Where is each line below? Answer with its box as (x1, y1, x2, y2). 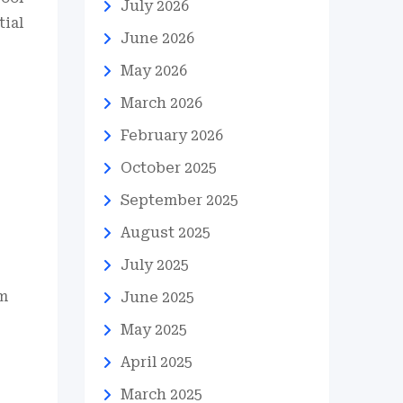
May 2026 (120, 62, 187, 79)
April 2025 (120, 354, 193, 371)
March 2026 (120, 94, 202, 112)
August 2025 (120, 224, 210, 241)
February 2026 (120, 127, 223, 144)
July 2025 (120, 256, 189, 273)
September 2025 (120, 192, 238, 209)
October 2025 (120, 159, 217, 176)
